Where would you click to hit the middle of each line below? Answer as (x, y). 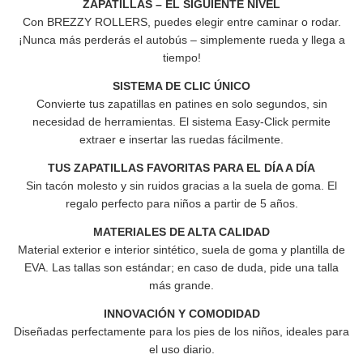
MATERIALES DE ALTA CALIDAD (181, 232)
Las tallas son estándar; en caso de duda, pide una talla (195, 267)
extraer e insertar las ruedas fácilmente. (181, 139)
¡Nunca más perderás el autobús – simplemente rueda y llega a (181, 40)
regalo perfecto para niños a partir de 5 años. (181, 203)
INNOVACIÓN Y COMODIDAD (181, 314)
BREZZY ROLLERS (97, 22)
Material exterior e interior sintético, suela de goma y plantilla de (181, 250)
